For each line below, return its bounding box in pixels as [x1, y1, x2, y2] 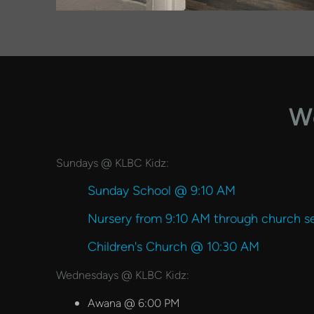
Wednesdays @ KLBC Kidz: [56, 268, 189, 282]
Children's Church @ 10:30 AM [88, 238, 259, 254]
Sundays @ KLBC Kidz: [56, 156, 169, 170]
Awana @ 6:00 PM [88, 296, 179, 310]
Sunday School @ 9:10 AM [88, 182, 235, 198]
